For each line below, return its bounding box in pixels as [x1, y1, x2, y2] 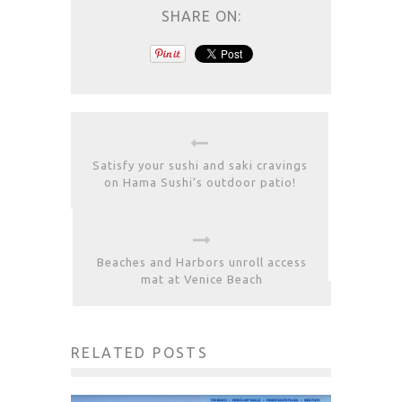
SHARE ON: [161, 7, 241, 24]
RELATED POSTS [71, 344, 209, 361]
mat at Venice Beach [141, 272, 263, 285]
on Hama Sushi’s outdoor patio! [103, 175, 296, 188]
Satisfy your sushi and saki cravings [92, 158, 308, 171]
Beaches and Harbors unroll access [97, 255, 307, 268]
